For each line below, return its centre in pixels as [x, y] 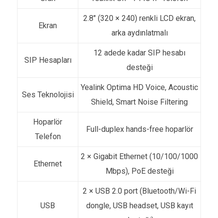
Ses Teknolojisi [48, 95]
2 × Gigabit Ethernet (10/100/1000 [139, 156]
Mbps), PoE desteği [139, 171]
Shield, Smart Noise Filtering [139, 102]
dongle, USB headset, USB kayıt [139, 206]
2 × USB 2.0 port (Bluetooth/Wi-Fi [139, 191]
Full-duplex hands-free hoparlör [139, 129]
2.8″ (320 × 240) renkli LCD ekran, [139, 18]
